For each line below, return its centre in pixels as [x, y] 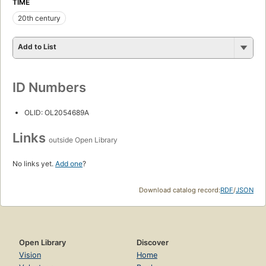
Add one [69, 163]
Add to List [37, 46]
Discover [153, 242]
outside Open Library [83, 140]
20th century [39, 18]
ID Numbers [49, 87]
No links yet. [34, 163]
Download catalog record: [180, 190]
